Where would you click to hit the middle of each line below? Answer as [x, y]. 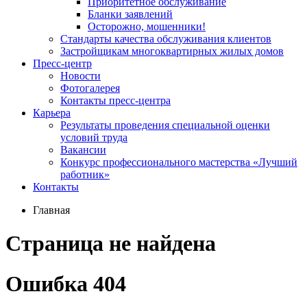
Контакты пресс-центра [115, 100]
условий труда [94, 137]
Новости [81, 76]
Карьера [52, 113]
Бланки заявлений [130, 14]
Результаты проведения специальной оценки [165, 125]
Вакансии [83, 150]
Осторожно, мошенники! [147, 26]
